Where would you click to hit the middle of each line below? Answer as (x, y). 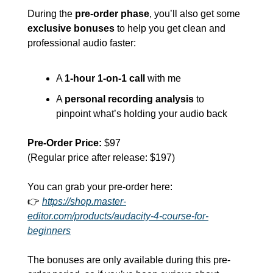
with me (163, 78)
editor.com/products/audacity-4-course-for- (118, 216)
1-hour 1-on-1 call (105, 78)
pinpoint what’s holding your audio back (142, 114)
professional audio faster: (82, 43)
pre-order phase (112, 14)
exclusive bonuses (71, 28)
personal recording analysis (129, 99)
